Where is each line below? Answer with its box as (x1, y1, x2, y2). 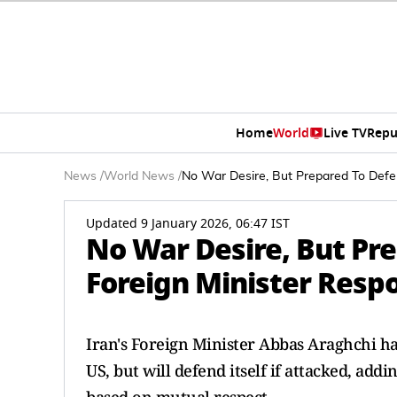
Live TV (323, 123, 367, 143)
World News (104, 170, 175, 183)
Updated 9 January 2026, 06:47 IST (86, 214, 290, 233)
